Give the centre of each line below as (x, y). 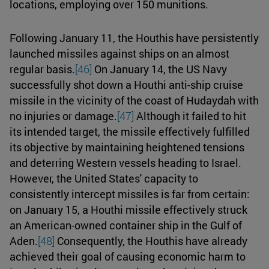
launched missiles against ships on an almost (119, 53)
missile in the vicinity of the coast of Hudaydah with (134, 100)
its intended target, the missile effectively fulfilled (130, 131)
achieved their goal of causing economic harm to (128, 256)
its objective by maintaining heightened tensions (127, 147)
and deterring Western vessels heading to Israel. (125, 162)
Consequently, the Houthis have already (151, 240)
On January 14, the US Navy (159, 69)
